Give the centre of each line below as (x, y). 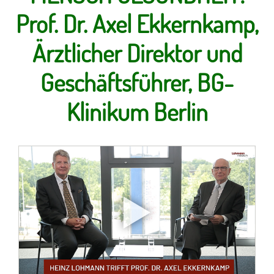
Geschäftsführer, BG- (137, 82)
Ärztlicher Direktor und (137, 53)
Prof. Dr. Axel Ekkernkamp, (137, 23)
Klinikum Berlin (137, 111)
